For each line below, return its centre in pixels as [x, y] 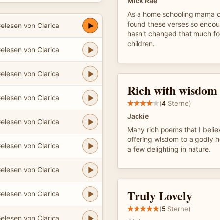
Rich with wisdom [172, 90]
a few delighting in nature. [169, 149]
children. [141, 43]
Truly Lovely [160, 196]
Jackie [138, 116]
